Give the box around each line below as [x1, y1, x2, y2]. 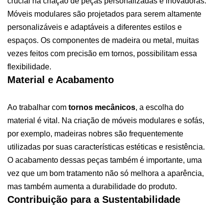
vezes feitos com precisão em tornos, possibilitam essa [7, 49, 197, 58]
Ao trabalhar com [7, 103, 68, 111]
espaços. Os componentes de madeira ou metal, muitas [7, 36, 199, 44]
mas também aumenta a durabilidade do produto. [7, 182, 177, 191]
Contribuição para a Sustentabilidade [7, 194, 180, 205]
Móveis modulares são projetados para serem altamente [7, 9, 201, 18]
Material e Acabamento [7, 74, 114, 85]
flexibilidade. [7, 62, 51, 71]
